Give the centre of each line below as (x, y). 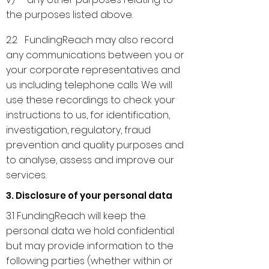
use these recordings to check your (91, 100)
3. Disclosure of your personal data (89, 195)
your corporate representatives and (93, 70)
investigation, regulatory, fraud (78, 130)
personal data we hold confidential (90, 231)
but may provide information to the (90, 246)
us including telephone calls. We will (89, 85)
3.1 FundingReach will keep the (76, 216)
